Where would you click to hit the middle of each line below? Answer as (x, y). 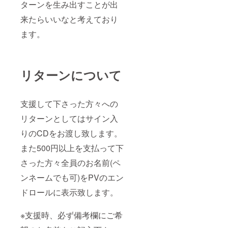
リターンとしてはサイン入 (69, 118)
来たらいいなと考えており (69, 19)
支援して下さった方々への (69, 103)
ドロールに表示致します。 (69, 192)
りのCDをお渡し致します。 (71, 133)
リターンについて (71, 75)
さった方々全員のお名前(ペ (70, 162)
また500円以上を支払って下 (72, 148)
